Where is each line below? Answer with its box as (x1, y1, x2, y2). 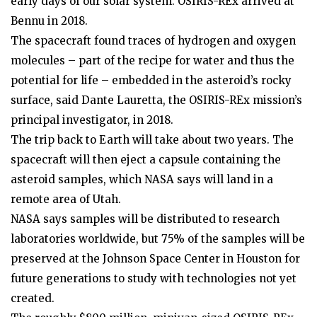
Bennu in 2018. (11, 13, 88, 28)
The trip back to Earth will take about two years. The (11, 132, 294, 146)
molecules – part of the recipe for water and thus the (11, 53, 294, 67)
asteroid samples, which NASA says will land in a (11, 172, 273, 186)
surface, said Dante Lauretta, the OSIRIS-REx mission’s (11, 93, 302, 107)
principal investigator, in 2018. (11, 113, 173, 127)
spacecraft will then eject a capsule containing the (11, 152, 281, 166)
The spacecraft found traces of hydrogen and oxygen (11, 33, 296, 47)
